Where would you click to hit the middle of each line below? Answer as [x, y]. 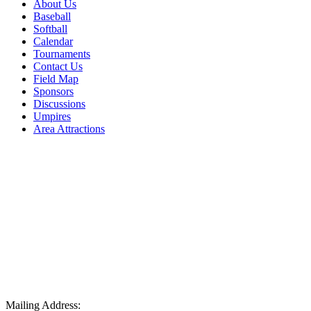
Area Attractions [69, 129]
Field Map [56, 79]
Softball [50, 29]
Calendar [53, 42]
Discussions [59, 104]
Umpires [52, 117]
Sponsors [53, 92]
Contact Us [58, 67]
